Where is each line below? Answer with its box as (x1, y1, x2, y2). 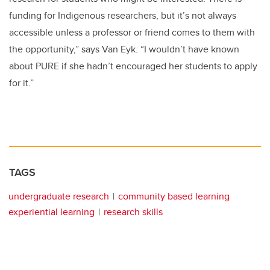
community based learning (118, 189, 230, 204)
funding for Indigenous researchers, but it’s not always (9, 8, 236, 23)
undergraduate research (8, 189, 109, 204)
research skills (104, 205, 163, 219)
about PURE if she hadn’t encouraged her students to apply (9, 59, 257, 74)
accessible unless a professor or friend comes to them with (9, 25, 255, 40)
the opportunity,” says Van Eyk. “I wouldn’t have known (9, 42, 239, 57)
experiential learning (8, 205, 95, 219)
